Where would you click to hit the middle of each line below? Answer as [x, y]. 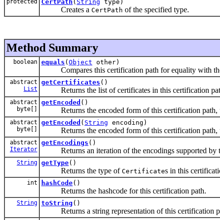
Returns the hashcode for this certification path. [124, 191]
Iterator [24, 149]
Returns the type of [82, 170]
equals [53, 62]
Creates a [66, 9]
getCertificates [71, 82]
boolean [24, 62]
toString [57, 203]
